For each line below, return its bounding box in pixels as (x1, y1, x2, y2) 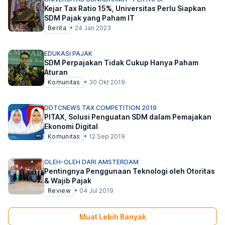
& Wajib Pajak (44, 176, 91, 185)
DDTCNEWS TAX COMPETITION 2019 (44, 104, 157, 111)
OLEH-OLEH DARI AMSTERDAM (44, 158, 139, 166)
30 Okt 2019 (88, 78, 125, 86)
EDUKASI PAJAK (44, 50, 92, 57)
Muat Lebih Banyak (79, 212, 146, 221)
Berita (48, 24, 66, 32)
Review (48, 187, 71, 194)
